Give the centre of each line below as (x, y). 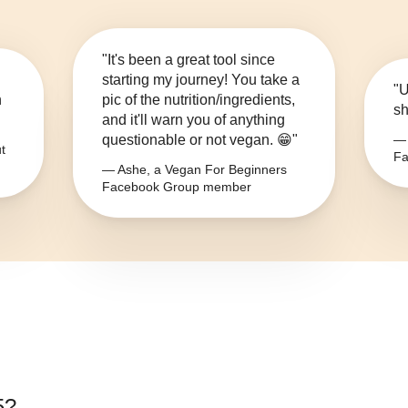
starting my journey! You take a (201, 80)
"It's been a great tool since (189, 60)
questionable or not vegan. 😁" (200, 140)
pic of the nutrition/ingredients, (199, 100)
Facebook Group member (177, 187)
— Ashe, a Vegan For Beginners (194, 170)
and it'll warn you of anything (194, 120)
